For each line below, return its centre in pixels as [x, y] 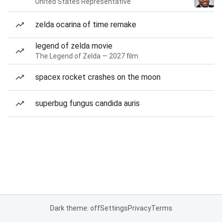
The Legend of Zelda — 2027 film [87, 56]
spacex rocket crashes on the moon [98, 77]
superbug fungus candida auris [87, 103]
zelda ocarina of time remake [86, 25]
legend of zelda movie [74, 46]
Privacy [139, 208]
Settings [114, 208]
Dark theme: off [75, 208]
